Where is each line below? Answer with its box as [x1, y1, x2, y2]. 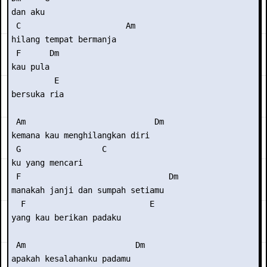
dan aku [11, 7, 45, 17]
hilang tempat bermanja [11, 35, 116, 44]
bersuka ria [11, 89, 64, 99]
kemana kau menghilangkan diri [11, 131, 150, 140]
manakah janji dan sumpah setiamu [11, 185, 164, 195]
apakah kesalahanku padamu [11, 254, 131, 263]
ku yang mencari [11, 158, 83, 167]
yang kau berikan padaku [11, 213, 121, 222]
